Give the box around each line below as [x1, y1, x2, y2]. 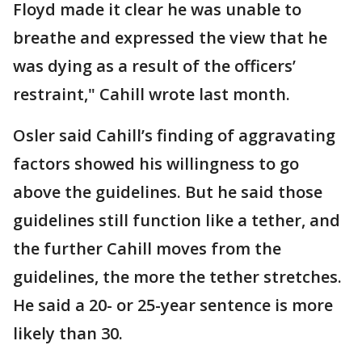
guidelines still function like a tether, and [13, 209, 340, 232]
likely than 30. [13, 322, 123, 345]
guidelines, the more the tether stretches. [13, 266, 342, 288]
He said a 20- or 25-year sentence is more [13, 294, 333, 317]
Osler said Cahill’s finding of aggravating [13, 124, 335, 147]
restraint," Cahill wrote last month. [13, 83, 290, 106]
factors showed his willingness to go [13, 153, 299, 175]
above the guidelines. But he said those [13, 181, 322, 204]
